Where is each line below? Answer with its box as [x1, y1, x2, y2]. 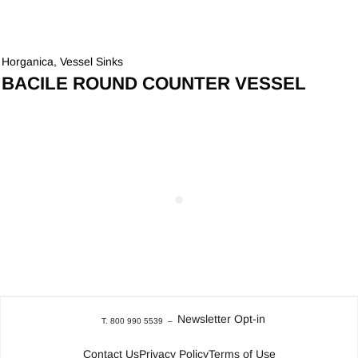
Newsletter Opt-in [177, 312, 265, 326]
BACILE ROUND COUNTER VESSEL [2, 74, 307, 94]
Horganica [2, 55, 54, 69]
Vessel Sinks [60, 55, 124, 69]
